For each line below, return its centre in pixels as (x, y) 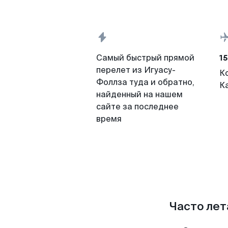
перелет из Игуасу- (136, 70)
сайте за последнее (137, 107)
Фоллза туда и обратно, (145, 82)
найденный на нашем (139, 94)
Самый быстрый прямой (145, 58)
